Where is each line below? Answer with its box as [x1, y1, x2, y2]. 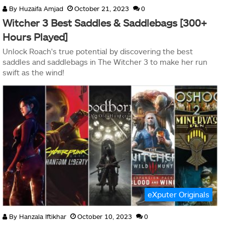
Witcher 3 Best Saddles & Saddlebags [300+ [3, 17, 207, 29]
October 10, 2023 [77, 212, 132, 220]
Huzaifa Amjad [19, 5, 63, 13]
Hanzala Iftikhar [19, 212, 66, 220]
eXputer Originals [148, 189, 209, 199]
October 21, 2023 [74, 5, 129, 13]
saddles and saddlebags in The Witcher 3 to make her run [3, 57, 207, 67]
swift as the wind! [3, 68, 64, 77]
